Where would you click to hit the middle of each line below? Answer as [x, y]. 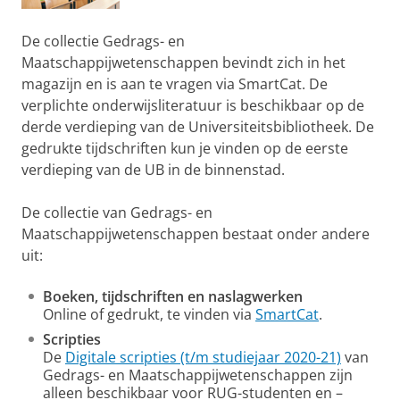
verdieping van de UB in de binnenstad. [153, 170]
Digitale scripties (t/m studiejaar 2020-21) [203, 358]
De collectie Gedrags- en [103, 42]
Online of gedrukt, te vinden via [149, 315]
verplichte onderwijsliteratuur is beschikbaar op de [193, 106]
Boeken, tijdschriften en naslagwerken [173, 297]
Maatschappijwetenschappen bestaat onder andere [196, 234]
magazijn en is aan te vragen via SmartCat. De [175, 84]
